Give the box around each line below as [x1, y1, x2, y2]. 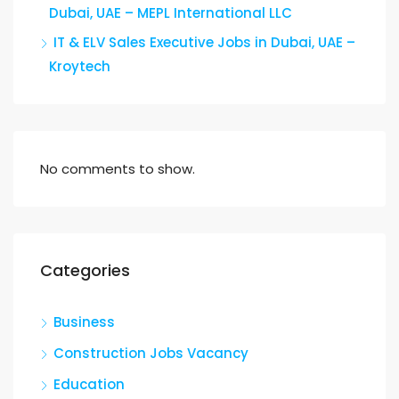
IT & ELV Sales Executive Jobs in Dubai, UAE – [53, 33, 355, 53]
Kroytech [49, 57, 110, 77]
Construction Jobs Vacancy [53, 344, 248, 363]
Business [53, 313, 115, 332]
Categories [40, 259, 130, 282]
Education [53, 375, 125, 395]
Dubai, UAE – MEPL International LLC [49, 4, 292, 23]
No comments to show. [40, 159, 195, 179]
